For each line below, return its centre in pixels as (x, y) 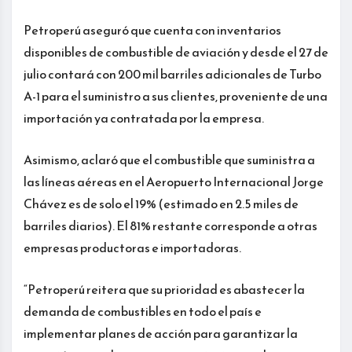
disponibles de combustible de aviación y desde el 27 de (176, 51)
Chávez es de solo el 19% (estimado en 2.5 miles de (161, 203)
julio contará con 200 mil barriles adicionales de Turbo (172, 73)
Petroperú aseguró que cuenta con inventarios (152, 29)
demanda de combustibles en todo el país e (143, 311)
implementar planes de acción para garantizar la (161, 333)
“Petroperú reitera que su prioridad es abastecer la (164, 289)
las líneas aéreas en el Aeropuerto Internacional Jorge (174, 181)
